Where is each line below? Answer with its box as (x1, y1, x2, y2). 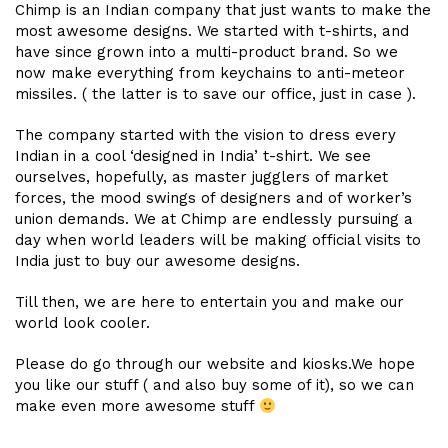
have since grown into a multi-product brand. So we (15, 43, 398, 62)
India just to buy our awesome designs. (15, 252, 300, 271)
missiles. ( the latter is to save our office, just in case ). (15, 85, 416, 104)
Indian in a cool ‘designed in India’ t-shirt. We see (15, 147, 371, 166)
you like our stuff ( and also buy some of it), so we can (15, 376, 414, 395)
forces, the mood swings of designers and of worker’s (15, 189, 412, 208)
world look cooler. (15, 314, 150, 333)
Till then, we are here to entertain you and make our (15, 293, 404, 312)
